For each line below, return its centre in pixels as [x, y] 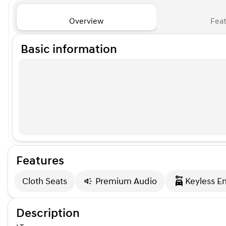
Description [48, 214]
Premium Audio [126, 181]
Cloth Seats [45, 181]
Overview [87, 21]
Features [40, 161]
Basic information [69, 50]
